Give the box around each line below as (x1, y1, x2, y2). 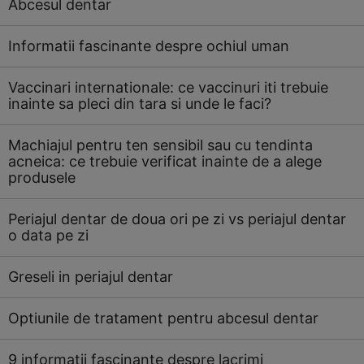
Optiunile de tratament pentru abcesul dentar (8, 310, 318, 327)
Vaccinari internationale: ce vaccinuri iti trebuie (8, 79, 328, 96)
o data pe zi (8, 227, 89, 244)
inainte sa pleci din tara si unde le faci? (8, 95, 271, 112)
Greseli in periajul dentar (8, 268, 173, 285)
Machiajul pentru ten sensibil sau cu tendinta (8, 136, 313, 154)
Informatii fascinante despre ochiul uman (8, 37, 289, 54)
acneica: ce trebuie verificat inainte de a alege (8, 153, 322, 170)
